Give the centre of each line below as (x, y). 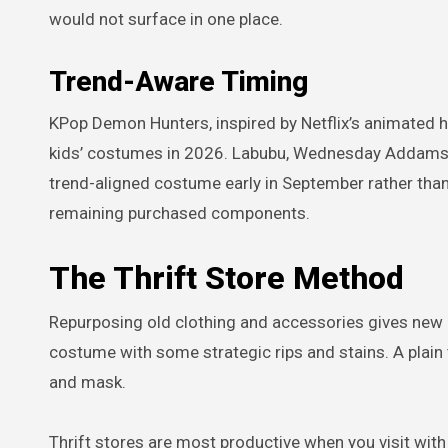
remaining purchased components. (179, 212)
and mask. (87, 381)
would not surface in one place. (166, 18)
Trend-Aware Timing (178, 81)
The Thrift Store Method (226, 277)
